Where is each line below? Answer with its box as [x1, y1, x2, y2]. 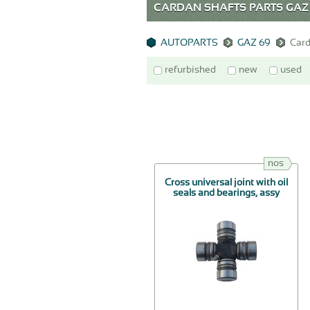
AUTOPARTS [161, 38, 218, 48]
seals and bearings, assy [173, 188, 280, 199]
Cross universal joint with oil [165, 178, 288, 188]
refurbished [165, 65, 216, 75]
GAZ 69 [237, 38, 273, 48]
